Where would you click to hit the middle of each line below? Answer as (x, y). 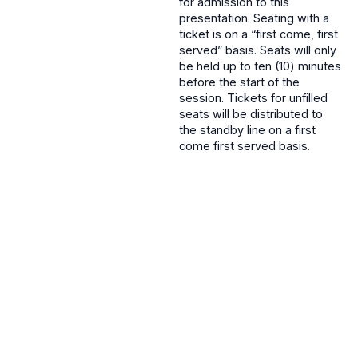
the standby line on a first (247, 129)
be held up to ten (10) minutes (260, 66)
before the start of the (239, 82)
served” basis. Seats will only (258, 50)
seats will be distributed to (251, 113)
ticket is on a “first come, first (259, 34)
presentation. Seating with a (254, 18)
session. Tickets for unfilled (253, 97)
